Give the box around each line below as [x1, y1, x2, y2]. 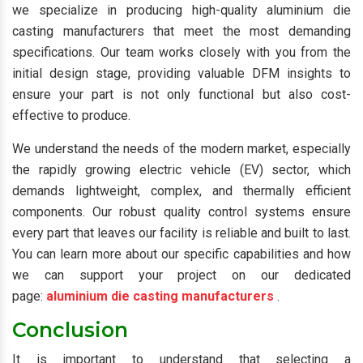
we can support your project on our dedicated [12, 267, 351, 283]
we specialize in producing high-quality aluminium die [12, 2, 351, 18]
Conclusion [12, 318, 128, 342]
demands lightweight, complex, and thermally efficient [12, 183, 351, 199]
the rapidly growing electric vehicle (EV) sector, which [12, 162, 351, 177]
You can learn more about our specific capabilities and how [12, 246, 351, 262]
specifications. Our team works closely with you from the [12, 45, 351, 60]
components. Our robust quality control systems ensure [12, 204, 351, 220]
